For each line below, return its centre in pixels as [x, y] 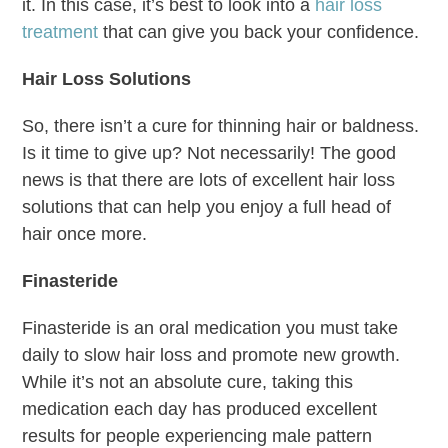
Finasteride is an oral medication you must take [210, 327]
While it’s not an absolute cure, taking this [188, 381]
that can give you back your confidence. [259, 31]
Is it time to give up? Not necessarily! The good [209, 152]
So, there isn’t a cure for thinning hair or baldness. [221, 125]
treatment [60, 31]
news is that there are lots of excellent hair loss [209, 179]
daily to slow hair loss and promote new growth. [211, 354]
